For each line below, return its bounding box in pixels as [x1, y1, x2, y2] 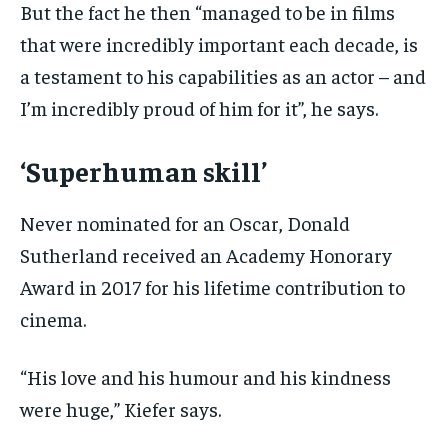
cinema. [20, 306, 86, 332]
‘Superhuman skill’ [20, 153, 267, 189]
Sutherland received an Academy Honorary [20, 242, 392, 268]
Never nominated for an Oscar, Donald [20, 210, 350, 236]
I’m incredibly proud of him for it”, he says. [20, 95, 378, 121]
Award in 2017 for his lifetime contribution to [20, 274, 405, 300]
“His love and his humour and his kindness [20, 364, 391, 390]
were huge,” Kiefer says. [20, 396, 221, 422]
